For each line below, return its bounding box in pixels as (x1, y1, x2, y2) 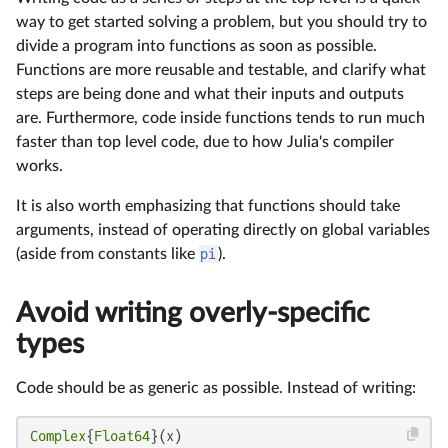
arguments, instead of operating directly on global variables (16, 221, 430, 238)
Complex (30, 427, 86, 444)
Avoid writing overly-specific (16, 298, 369, 327)
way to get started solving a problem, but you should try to (16, 13, 427, 30)
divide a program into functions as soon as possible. (16, 37, 377, 54)
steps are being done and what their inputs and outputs (16, 85, 404, 102)
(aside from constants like (16, 245, 199, 262)
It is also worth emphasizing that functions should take (16, 197, 400, 214)
